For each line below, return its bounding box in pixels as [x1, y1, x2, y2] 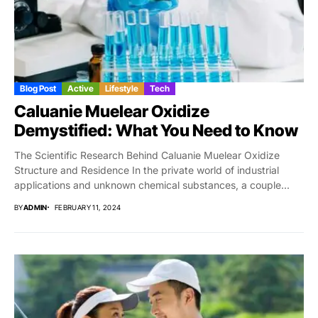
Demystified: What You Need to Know [14, 121, 298, 141]
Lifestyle [105, 83, 138, 94]
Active [67, 83, 94, 94]
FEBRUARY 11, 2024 [54, 203, 121, 212]
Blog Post [20, 83, 56, 94]
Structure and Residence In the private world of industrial [14, 164, 279, 177]
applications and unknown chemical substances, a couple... [14, 179, 290, 192]
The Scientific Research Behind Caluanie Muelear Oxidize [14, 149, 280, 162]
